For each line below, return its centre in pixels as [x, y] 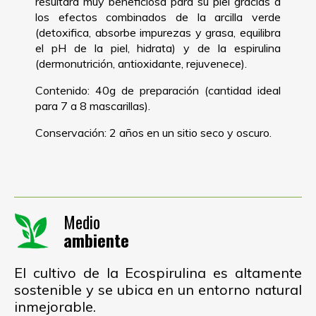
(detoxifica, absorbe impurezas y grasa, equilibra [158, 32]
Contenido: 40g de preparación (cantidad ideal [158, 90]
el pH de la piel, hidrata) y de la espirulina [158, 48]
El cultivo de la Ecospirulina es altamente [158, 272]
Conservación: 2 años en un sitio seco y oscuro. [153, 132]
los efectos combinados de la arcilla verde [158, 17]
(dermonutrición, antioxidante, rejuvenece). [141, 63]
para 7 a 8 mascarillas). [93, 105]
